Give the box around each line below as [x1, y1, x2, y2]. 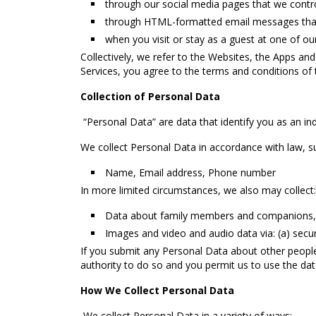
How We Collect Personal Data [80, 284, 234, 297]
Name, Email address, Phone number [105, 166, 276, 179]
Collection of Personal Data [80, 90, 220, 103]
